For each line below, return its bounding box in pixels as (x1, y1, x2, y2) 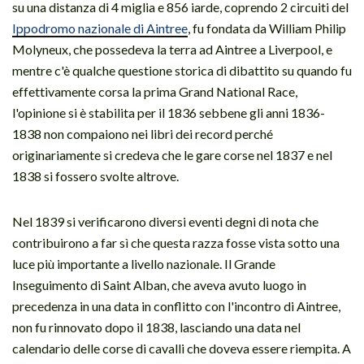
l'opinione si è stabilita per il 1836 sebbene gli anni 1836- (12, 104, 325, 120)
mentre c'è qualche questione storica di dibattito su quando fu (12, 62, 352, 78)
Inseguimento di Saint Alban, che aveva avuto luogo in (12, 276, 306, 292)
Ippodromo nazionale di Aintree (12, 19, 188, 36)
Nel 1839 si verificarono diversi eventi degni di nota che (12, 213, 318, 229)
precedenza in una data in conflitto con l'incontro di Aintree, (12, 297, 340, 314)
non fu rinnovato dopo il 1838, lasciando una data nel (12, 318, 301, 335)
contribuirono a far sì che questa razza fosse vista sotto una (12, 234, 340, 250)
